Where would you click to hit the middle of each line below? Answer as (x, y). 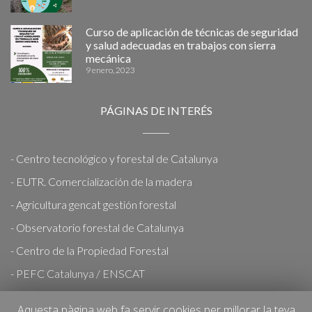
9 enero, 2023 (110, 70)
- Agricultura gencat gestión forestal (93, 205)
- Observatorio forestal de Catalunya (97, 228)
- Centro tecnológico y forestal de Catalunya (114, 159)
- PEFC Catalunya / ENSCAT (78, 274)
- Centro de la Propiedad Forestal (89, 251)
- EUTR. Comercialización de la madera (101, 182)
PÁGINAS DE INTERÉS (156, 110)
